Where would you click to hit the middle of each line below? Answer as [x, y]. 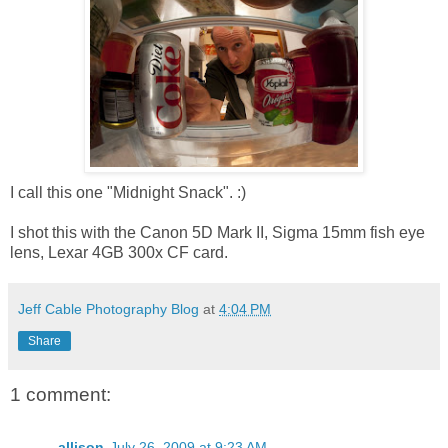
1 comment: [60, 395]
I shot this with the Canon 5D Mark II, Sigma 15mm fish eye [217, 233]
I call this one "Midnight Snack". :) [128, 193]
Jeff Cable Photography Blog [108, 309]
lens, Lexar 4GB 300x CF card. [119, 253]
